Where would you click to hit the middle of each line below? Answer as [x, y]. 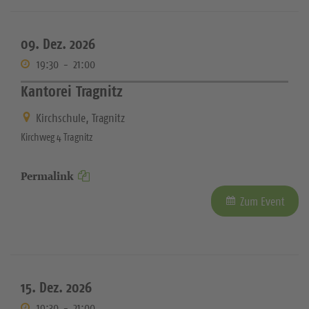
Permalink [47, 177]
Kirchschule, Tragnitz [80, 118]
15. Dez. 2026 [56, 288]
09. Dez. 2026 [58, 43]
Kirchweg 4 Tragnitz [57, 137]
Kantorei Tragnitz [72, 91]
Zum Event [262, 202]
